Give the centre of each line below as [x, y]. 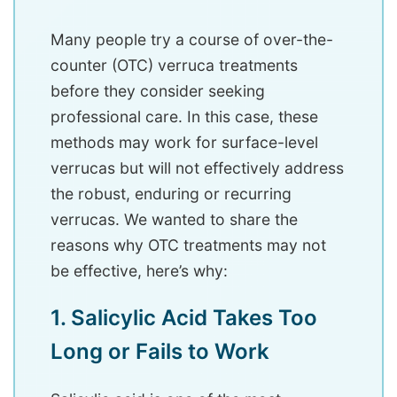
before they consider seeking [158, 91]
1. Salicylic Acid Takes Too [184, 318]
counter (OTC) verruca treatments [174, 66]
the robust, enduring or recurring [171, 194]
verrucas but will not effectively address [197, 168]
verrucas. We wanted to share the [174, 220]
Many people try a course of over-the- [192, 40]
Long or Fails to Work [160, 352]
